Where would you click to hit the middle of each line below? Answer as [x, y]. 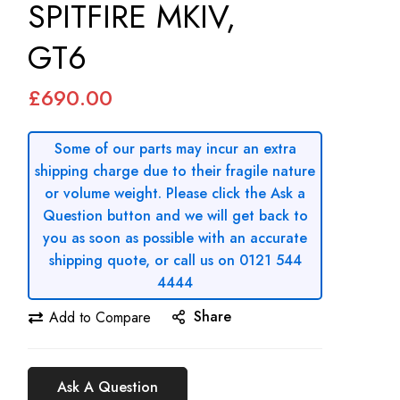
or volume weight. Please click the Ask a [175, 194]
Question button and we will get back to [175, 216]
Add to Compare [100, 317]
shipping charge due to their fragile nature [175, 171]
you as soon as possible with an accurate [175, 238]
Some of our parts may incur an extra [175, 149]
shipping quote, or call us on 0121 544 [175, 261]
